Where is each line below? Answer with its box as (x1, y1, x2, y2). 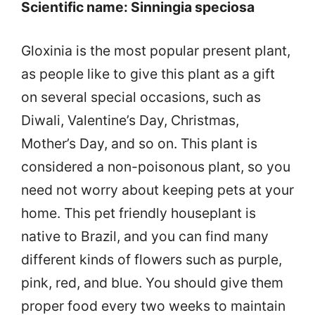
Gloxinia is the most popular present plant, (21, 42, 290, 60)
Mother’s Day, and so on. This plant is (21, 135, 257, 153)
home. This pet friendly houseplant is (21, 205, 256, 222)
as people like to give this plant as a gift (21, 65, 275, 83)
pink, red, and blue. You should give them (21, 274, 283, 292)
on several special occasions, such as (21, 89, 261, 106)
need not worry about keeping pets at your (21, 181, 294, 199)
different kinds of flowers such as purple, (21, 251, 282, 269)
